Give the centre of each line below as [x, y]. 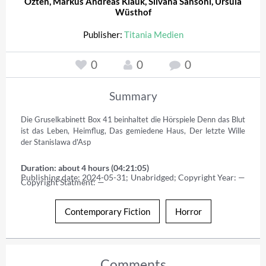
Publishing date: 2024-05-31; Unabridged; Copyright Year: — [133, 177]
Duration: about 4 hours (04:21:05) [85, 167]
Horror [188, 211]
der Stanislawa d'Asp [56, 142]
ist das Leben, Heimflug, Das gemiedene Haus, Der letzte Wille [133, 130]
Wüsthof [133, 12]
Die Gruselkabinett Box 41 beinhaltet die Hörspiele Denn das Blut [133, 119]
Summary [133, 96]
